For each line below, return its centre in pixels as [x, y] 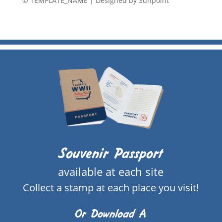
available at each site [111, 172]
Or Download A [111, 214]
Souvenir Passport [111, 154]
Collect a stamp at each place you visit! [111, 188]
